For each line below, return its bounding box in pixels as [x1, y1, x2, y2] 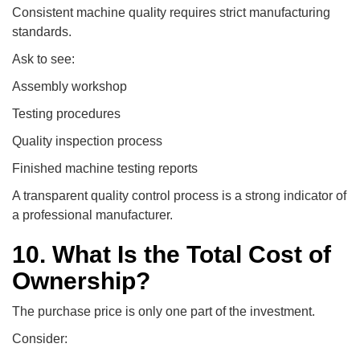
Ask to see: [12, 51, 75, 66]
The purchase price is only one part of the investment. [12, 304, 315, 318]
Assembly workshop [12, 79, 127, 93]
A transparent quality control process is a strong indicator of [12, 188, 346, 202]
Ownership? [12, 267, 150, 294]
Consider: [12, 331, 67, 346]
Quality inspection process [12, 133, 162, 148]
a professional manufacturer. [12, 207, 173, 222]
